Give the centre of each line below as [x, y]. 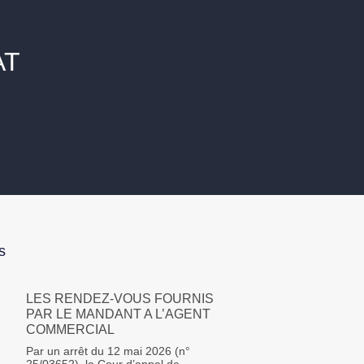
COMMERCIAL [70, 330]
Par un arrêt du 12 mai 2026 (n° [108, 351]
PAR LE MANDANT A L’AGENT [118, 314]
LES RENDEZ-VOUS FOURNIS [120, 299]
